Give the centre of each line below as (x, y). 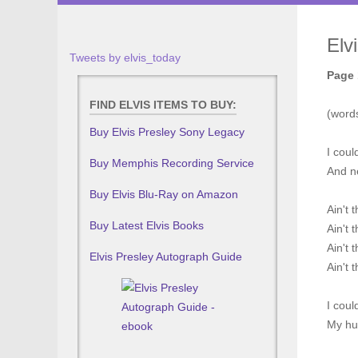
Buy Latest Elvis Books (147, 225)
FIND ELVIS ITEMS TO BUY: (163, 105)
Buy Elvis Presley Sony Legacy (167, 132)
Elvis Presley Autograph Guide (166, 257)
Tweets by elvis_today (125, 58)
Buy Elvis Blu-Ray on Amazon (164, 194)
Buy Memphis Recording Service (172, 163)
